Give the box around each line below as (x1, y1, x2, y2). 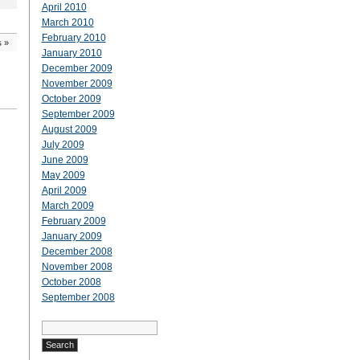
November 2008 (41, 261, 112, 272)
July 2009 (41, 139, 84, 150)
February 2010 (41, 32, 106, 43)
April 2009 (41, 185, 87, 196)
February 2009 (41, 215, 106, 227)
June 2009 (41, 154, 88, 166)
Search (40, 318, 72, 329)
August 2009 (41, 124, 97, 135)
